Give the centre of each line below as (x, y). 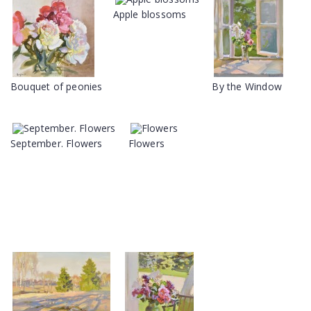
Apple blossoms (150, 14)
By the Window (247, 86)
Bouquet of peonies (57, 86)
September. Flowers (57, 143)
